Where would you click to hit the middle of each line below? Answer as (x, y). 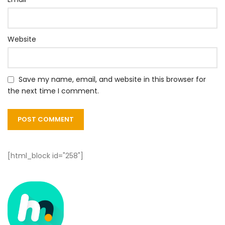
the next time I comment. (53, 91)
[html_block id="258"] (45, 156)
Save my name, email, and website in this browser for (112, 80)
